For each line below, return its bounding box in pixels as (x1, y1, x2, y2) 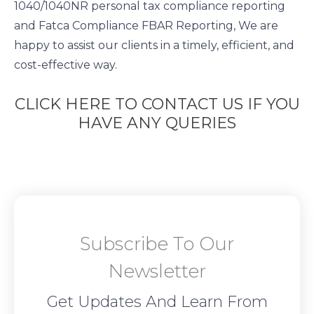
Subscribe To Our (80, 233, 234, 256)
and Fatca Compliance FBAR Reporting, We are (14, 19, 278, 33)
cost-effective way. (14, 58, 117, 72)
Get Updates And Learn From (46, 292, 268, 312)
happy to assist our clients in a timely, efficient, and (14, 39, 294, 53)
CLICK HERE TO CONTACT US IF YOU (14, 95, 300, 114)
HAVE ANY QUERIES (78, 114, 236, 133)
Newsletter (108, 260, 206, 283)
